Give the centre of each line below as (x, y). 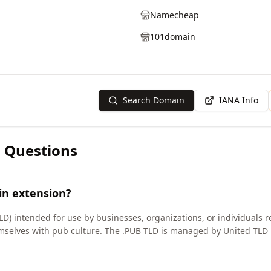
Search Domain (154, 100)
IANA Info (239, 100)
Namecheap (175, 15)
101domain (173, 37)
